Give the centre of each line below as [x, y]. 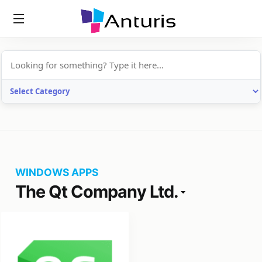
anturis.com [112, 42]
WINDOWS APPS [57, 172]
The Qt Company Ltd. [97, 192]
